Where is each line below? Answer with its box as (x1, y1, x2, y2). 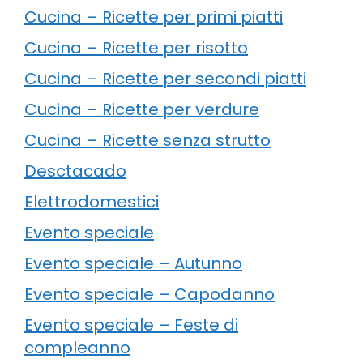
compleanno (24, 335, 130, 359)
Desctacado (24, 159, 126, 182)
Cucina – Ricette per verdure (24, 97, 259, 121)
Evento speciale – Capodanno (24, 282, 275, 305)
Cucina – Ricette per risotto (24, 36, 248, 59)
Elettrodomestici (24, 190, 159, 213)
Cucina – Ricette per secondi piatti (24, 66, 306, 90)
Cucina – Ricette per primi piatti (24, 5, 283, 28)
